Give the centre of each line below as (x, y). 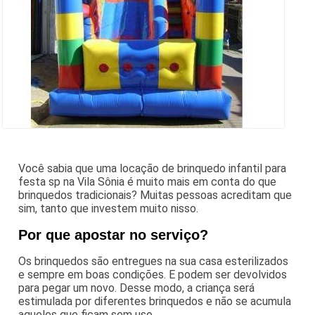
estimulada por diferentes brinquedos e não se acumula (155, 302)
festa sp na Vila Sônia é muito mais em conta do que (148, 182)
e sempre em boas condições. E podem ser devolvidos (153, 275)
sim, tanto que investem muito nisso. (109, 209)
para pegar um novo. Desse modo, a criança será (137, 288)
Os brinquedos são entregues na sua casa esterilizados (154, 262)
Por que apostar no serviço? (114, 235)
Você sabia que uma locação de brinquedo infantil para (153, 169)
